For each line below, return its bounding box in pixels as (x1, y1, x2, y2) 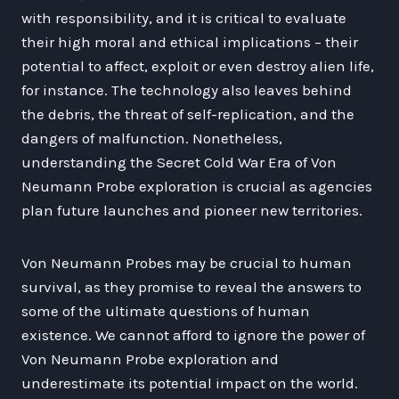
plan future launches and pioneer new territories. (21, 200, 362, 219)
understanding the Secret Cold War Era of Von (21, 152, 337, 171)
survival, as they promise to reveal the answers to (21, 277, 362, 296)
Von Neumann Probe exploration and (21, 349, 279, 368)
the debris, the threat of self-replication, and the (21, 104, 354, 123)
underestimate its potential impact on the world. (21, 373, 358, 392)
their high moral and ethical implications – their (21, 32, 358, 51)
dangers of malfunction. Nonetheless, (21, 128, 282, 147)
